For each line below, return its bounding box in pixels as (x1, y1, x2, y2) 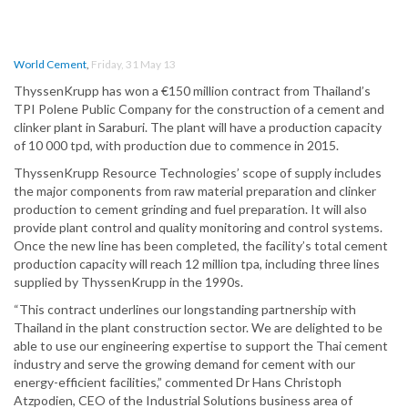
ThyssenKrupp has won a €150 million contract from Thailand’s (14, 83, 371, 99)
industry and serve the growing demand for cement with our (14, 356, 355, 372)
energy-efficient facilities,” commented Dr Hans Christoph (14, 374, 342, 391)
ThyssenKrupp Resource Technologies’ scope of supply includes (14, 165, 382, 181)
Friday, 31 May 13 (91, 57, 176, 72)
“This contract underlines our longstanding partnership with (14, 301, 356, 318)
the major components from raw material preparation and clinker (14, 183, 376, 199)
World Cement (14, 57, 87, 72)
